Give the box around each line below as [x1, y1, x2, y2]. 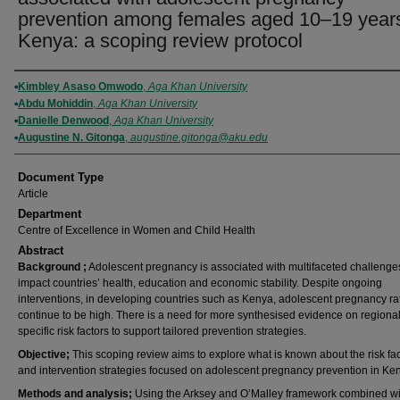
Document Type [18, 171, 104, 184]
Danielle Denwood [18, 114, 109, 127]
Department [18, 207, 81, 221]
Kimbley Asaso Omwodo [18, 80, 143, 93]
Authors [14, 77, 76, 96]
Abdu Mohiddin [18, 97, 93, 110]
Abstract [18, 244, 63, 257]
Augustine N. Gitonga [18, 131, 125, 144]
